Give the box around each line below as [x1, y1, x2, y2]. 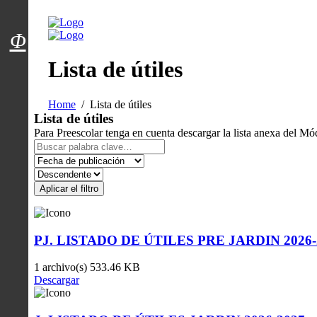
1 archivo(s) [34, 261, 90, 274]
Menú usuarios [16, 16, 130, 35]
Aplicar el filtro [40, 183, 98, 194]
